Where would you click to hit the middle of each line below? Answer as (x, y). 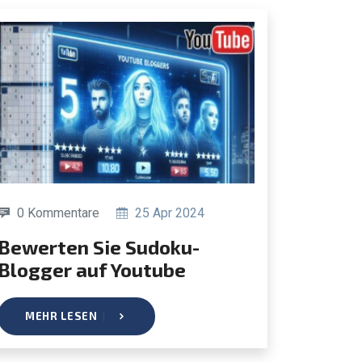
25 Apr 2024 (168, 213)
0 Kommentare (58, 213)
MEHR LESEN (61, 316)
